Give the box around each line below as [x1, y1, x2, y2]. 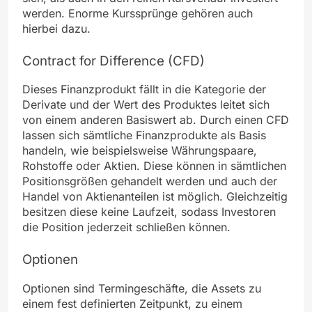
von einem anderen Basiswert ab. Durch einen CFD [22, 113, 289, 127]
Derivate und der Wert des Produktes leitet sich [22, 97, 270, 112]
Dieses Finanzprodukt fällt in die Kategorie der [22, 82, 266, 97]
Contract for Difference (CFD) [22, 52, 208, 69]
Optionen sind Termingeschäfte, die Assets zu [22, 281, 261, 296]
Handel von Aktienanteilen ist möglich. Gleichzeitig [22, 189, 288, 204]
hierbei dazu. [22, 21, 91, 36]
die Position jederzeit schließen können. [22, 220, 234, 235]
